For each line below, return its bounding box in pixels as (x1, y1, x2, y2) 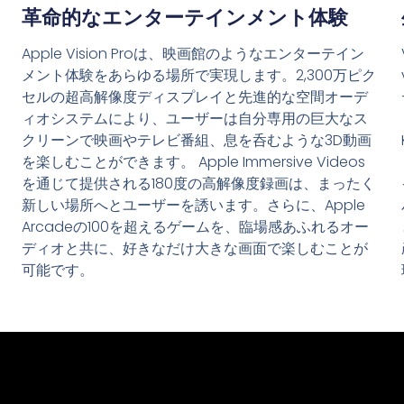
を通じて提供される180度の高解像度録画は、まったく (22, 173, 376, 195)
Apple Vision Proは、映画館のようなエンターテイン (22, 43, 365, 65)
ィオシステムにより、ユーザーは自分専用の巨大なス (22, 108, 369, 130)
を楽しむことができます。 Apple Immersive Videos (22, 151, 366, 173)
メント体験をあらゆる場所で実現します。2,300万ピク (22, 65, 377, 87)
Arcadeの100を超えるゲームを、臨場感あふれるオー (22, 216, 370, 238)
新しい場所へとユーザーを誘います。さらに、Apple (22, 195, 366, 216)
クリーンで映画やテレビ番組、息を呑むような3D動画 (22, 130, 372, 151)
